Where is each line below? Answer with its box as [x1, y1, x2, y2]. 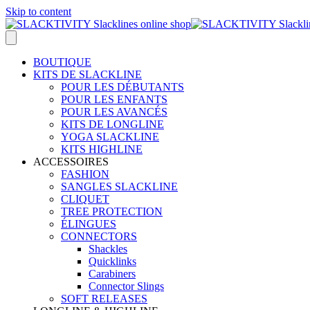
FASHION [61, 168, 109, 180]
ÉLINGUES [61, 218, 116, 230]
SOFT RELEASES [61, 293, 147, 304]
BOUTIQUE [33, 56, 91, 68]
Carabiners [89, 268, 136, 280]
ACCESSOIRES [33, 156, 109, 167]
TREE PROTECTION [61, 206, 163, 217]
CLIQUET [61, 193, 109, 205]
